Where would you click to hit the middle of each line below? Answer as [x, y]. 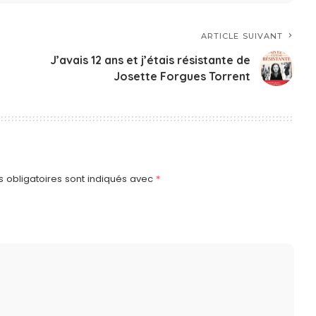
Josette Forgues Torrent [182, 76]
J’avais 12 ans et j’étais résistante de [151, 60]
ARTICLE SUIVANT [242, 36]
